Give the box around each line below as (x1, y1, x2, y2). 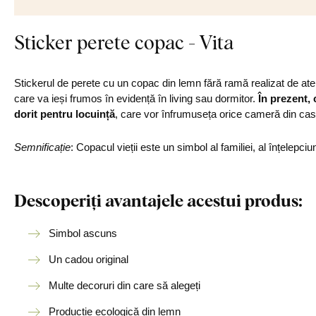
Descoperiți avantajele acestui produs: (14, 188, 303, 212)
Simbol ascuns (49, 227, 117, 239)
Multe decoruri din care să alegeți (49, 279, 200, 291)
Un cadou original (49, 253, 128, 265)
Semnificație (14, 141, 71, 153)
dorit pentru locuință (14, 108, 115, 120)
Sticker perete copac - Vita (14, 28, 233, 55)
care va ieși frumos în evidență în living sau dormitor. (14, 92, 258, 104)
